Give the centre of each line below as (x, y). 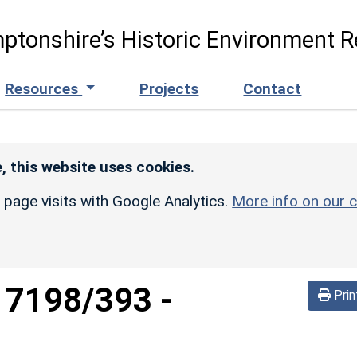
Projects (169, 88)
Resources (44, 88)
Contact (273, 88)
